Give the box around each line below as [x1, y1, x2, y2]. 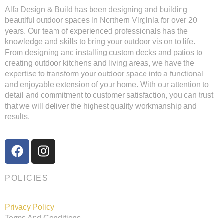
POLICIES [5, 173, 49, 182]
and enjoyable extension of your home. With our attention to [5, 80, 209, 89]
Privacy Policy [5, 202, 54, 211]
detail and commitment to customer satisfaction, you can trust [5, 91, 213, 100]
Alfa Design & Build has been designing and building [5, 5, 187, 14]
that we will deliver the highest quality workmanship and [5, 102, 197, 110]
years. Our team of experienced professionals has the [5, 27, 188, 36]
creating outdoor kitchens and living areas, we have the [5, 59, 194, 68]
